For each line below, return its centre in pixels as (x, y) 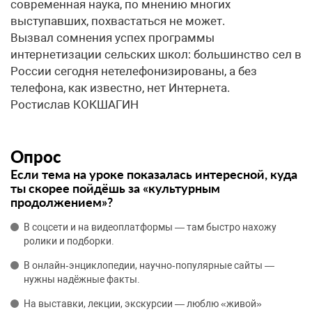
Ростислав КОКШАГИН (75, 104)
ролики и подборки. (69, 241)
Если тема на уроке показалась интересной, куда (154, 174)
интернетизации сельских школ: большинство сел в (156, 54)
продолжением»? (62, 202)
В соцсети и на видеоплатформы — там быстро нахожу (150, 227)
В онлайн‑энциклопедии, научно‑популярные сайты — (149, 265)
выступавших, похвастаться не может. (118, 21)
